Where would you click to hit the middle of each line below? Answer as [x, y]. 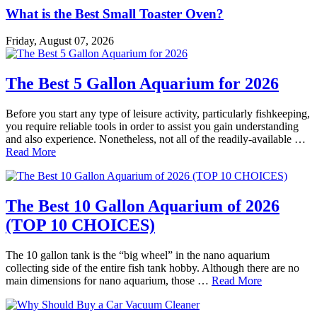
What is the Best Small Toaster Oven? [115, 13]
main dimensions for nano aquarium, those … [109, 281]
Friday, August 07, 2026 [60, 41]
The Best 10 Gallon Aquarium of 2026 [143, 206]
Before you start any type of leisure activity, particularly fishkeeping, [158, 114]
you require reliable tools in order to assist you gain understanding [152, 127]
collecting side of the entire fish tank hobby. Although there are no [152, 268]
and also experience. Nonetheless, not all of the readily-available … [156, 139]
